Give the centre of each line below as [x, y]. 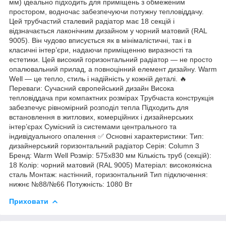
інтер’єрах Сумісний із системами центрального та [93, 126]
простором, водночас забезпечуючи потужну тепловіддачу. [106, 11]
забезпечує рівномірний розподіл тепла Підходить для [99, 107]
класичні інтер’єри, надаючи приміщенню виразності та [101, 50]
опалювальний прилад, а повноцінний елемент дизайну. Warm [113, 69]
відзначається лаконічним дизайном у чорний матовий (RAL [108, 31]
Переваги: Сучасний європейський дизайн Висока [92, 88]
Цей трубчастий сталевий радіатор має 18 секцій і [92, 21]
